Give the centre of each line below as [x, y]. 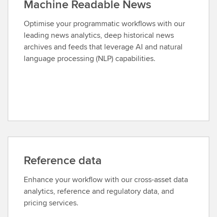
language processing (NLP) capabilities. [90, 58]
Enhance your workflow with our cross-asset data [106, 179]
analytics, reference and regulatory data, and [99, 191]
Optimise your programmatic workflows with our [104, 23]
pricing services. [51, 203]
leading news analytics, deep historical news [99, 35]
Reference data [63, 160]
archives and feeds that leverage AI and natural [103, 47]
